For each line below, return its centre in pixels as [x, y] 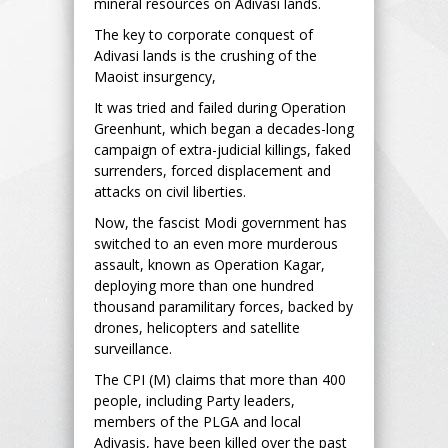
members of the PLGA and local [197, 421]
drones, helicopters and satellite [197, 327]
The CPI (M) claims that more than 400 [220, 379]
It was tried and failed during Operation [220, 107]
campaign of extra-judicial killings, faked [222, 149]
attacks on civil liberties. [170, 191]
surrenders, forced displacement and [212, 170]
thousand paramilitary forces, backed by [223, 306]
